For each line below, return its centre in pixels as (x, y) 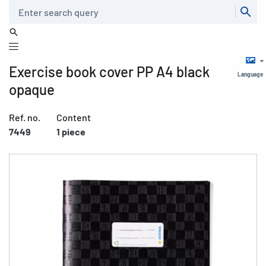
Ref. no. (25, 117)
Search (20, 7)
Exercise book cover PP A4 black (109, 72)
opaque (32, 89)
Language (250, 74)
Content (74, 117)
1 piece (71, 132)
